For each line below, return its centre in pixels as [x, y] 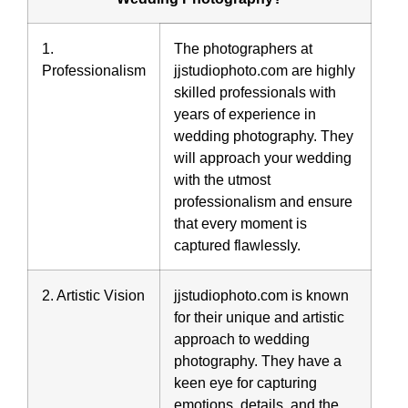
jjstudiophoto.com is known [261, 296]
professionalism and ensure [263, 202]
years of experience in [245, 114]
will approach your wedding [263, 158]
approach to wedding [242, 339]
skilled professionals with [255, 92]
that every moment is [240, 224]
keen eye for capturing [245, 383]
